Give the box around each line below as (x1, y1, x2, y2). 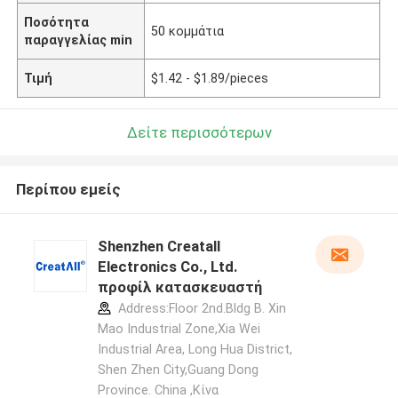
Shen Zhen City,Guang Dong (97, 362, 259, 378)
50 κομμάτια (151, 23, 225, 38)
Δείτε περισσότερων (126, 123, 272, 141)
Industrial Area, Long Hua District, (97, 342, 292, 357)
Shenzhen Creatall (97, 237, 220, 256)
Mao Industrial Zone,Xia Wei (97, 322, 260, 337)
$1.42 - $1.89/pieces (151, 70, 269, 85)
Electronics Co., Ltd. (97, 258, 238, 276)
